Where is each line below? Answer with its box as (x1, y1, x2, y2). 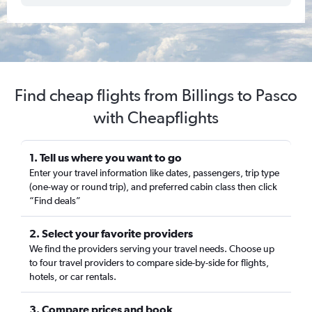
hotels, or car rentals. (29, 271, 116, 282)
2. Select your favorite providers (29, 227, 193, 240)
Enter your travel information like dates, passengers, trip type (29, 167, 279, 178)
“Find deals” (29, 195, 81, 206)
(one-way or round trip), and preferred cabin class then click (29, 181, 277, 192)
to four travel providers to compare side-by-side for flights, (29, 257, 269, 268)
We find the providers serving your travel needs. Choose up (29, 243, 274, 254)
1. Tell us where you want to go (29, 151, 182, 164)
